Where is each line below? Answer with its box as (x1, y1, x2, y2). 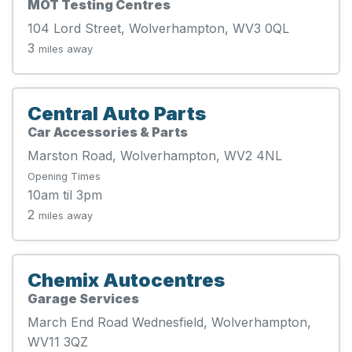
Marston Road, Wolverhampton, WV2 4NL (27, 147, 282, 163)
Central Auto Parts (27, 101, 206, 125)
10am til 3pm (27, 186, 102, 203)
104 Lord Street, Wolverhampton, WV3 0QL (27, 20, 289, 36)
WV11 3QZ (27, 333, 88, 350)
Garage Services (27, 290, 139, 306)
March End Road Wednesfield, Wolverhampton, (27, 313, 311, 330)
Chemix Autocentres (27, 268, 225, 291)
